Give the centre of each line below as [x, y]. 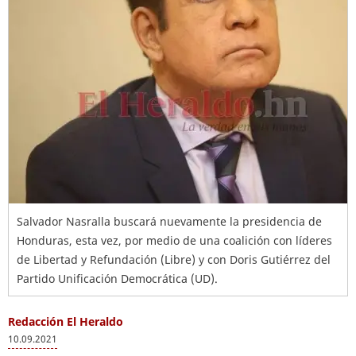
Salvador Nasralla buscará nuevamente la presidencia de [169, 221]
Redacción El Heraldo [66, 321]
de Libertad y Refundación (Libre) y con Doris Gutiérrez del [174, 259]
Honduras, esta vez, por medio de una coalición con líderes [174, 240]
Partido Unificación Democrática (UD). [117, 279]
